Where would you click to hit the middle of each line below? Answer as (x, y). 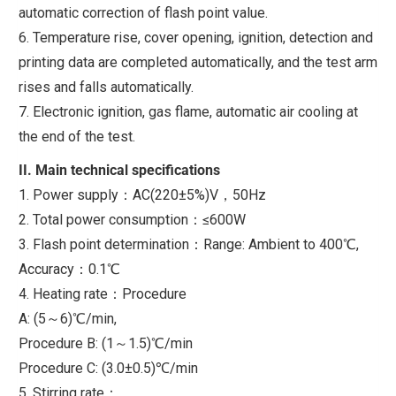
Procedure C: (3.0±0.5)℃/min (108, 368)
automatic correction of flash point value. (143, 12)
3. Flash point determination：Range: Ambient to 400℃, (189, 244)
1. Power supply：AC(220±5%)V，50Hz (142, 194)
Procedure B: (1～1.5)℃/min (106, 343)
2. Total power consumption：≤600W (132, 219)
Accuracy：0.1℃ (69, 269)
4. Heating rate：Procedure (103, 293)
